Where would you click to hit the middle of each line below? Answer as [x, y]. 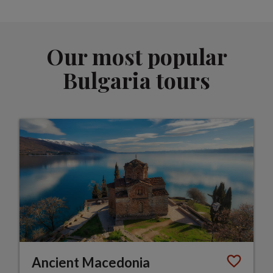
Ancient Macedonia [91, 262]
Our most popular [136, 56]
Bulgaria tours [136, 80]
